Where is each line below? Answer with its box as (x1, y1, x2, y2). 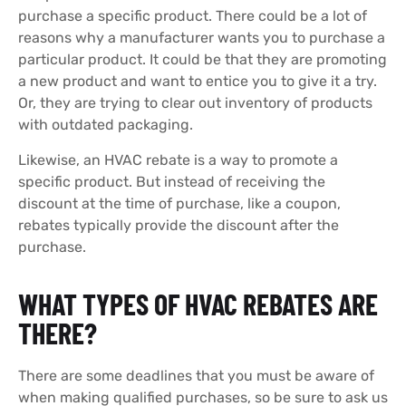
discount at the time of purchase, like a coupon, (18, 194, 341, 212)
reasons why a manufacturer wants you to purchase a (18, 29, 385, 47)
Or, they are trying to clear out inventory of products (18, 94, 372, 112)
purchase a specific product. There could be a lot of (18, 7, 367, 25)
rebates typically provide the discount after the (18, 216, 339, 234)
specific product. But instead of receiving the (18, 172, 325, 190)
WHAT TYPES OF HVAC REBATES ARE (18, 285, 378, 321)
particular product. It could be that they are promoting (18, 51, 387, 69)
